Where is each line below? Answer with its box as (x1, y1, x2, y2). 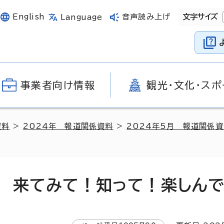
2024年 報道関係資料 (23, 122, 113, 130)
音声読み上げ (122, 13, 170, 20)
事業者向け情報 (20, 80, 95, 90)
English (12, 13, 45, 20)
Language (60, 13, 102, 21)
